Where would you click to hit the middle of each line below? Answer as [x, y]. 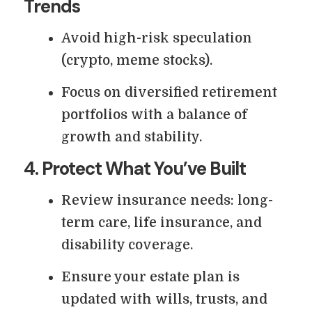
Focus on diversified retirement [169, 93]
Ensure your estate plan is [150, 277]
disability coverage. [127, 245]
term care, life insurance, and [162, 223]
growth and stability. [132, 137]
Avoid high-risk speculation [157, 38]
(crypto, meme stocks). [137, 61]
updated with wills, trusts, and [164, 299]
